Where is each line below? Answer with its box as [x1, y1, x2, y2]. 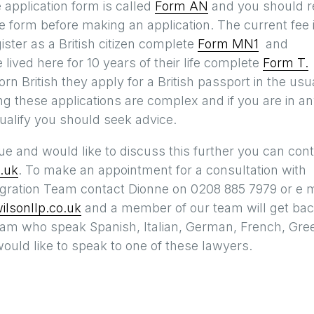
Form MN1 [198, 36, 259, 51]
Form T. [263, 55, 308, 70]
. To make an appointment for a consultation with [18, 163, 306, 177]
